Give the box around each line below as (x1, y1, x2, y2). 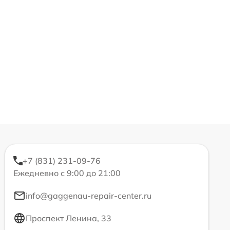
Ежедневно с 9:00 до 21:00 (13, 168, 121, 178)
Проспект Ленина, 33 (26, 213, 111, 223)
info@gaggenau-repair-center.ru (26, 190, 151, 201)
